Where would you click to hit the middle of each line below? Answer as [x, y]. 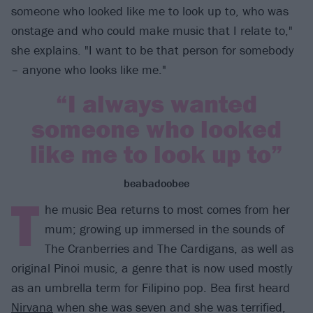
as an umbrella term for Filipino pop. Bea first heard [151, 288]
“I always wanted [156, 103]
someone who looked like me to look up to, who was [150, 11]
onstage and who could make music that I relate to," [152, 31]
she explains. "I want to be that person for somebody [152, 50]
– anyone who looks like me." [89, 70]
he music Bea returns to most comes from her [167, 210]
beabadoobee [156, 183]
